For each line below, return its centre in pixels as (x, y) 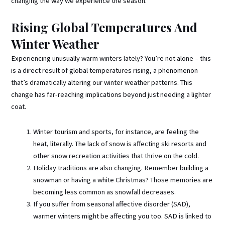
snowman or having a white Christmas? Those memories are (123, 180)
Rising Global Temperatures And (104, 27)
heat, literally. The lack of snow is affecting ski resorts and (120, 144)
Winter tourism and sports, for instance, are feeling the (116, 132)
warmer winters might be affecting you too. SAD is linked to (123, 216)
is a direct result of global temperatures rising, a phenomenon (105, 71)
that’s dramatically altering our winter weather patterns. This (102, 83)
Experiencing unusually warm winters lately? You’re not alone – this (111, 59)
